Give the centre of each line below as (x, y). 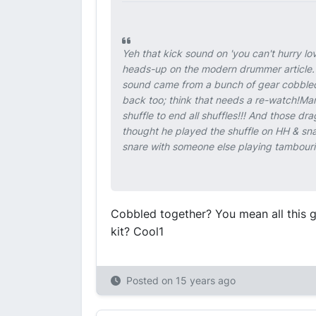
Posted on (151, 280)
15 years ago (206, 280)
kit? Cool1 (137, 231)
